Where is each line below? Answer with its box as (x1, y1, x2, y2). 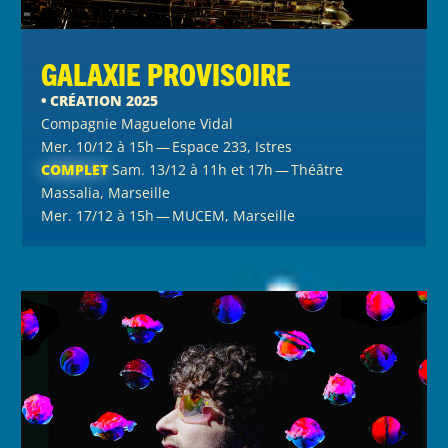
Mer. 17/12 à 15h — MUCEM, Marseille (41, 205, 296, 225)
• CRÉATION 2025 (41, 90, 159, 110)
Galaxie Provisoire (41, 54, 292, 92)
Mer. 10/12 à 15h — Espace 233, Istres (41, 136, 293, 156)
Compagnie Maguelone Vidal (41, 113, 234, 133)
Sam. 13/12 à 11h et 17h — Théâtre (108, 159, 344, 179)
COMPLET (41, 159, 109, 179)
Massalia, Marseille (41, 182, 171, 202)
